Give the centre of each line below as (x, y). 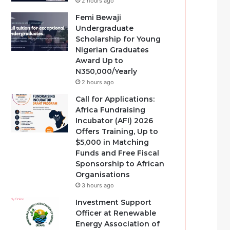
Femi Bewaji (99, 17)
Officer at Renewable (116, 213)
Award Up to (100, 61)
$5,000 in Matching (112, 142)
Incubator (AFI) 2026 (114, 121)
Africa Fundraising (111, 110)
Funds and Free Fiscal (118, 153)
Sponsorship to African (120, 164)
